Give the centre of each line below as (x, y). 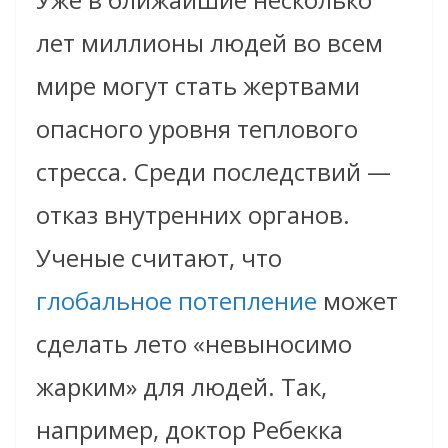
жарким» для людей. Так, (181, 386)
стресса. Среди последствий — (213, 171)
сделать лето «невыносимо (194, 343)
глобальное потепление (176, 300)
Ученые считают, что (159, 257)
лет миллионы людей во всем (209, 42)
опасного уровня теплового (197, 128)
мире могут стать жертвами (198, 85)
